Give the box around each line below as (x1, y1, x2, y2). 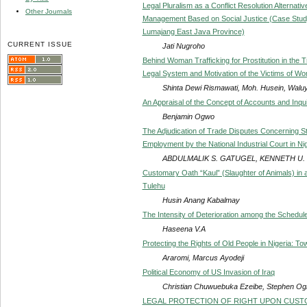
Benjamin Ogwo (162, 112, 214, 121)
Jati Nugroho (162, 41, 205, 50)
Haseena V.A (162, 224, 206, 233)
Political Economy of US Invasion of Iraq (142, 267, 275, 276)
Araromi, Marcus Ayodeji (162, 253, 244, 262)
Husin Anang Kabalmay (162, 195, 240, 204)
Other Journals (25, 7, 72, 15)
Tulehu (142, 181, 165, 190)
